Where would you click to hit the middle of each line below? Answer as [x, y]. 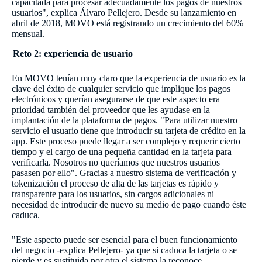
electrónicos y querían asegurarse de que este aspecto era [116, 99]
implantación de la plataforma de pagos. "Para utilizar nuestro [125, 120]
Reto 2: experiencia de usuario [73, 54]
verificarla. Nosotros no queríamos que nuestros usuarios [116, 163]
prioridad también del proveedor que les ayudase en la [111, 110]
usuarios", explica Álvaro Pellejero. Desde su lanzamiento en [124, 13]
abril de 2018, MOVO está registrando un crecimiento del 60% [127, 23]
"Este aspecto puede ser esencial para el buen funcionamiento [125, 240]
